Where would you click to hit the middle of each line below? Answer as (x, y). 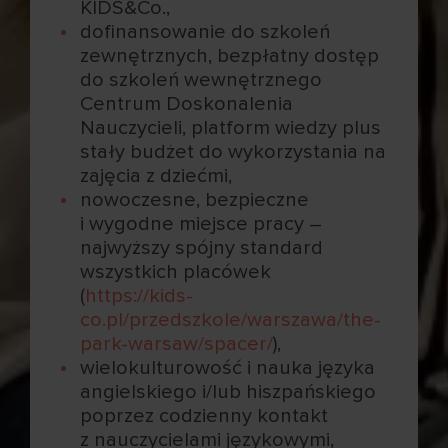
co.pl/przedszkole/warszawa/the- (231, 319)
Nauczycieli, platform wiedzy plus (231, 127)
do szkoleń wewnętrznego (201, 79)
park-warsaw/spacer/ (177, 343)
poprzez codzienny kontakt (204, 415)
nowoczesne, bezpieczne (195, 199)
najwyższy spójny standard (202, 247)
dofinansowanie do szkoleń (205, 31)
